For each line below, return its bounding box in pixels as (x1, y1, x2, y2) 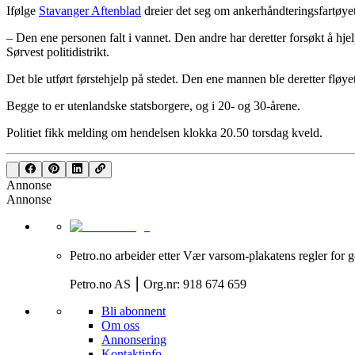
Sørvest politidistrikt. (6, 44, 109, 59)
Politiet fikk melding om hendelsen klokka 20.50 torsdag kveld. (6, 125, 323, 139)
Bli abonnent (101, 304, 166, 319)
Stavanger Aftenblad (39, 3, 141, 17)
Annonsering (101, 333, 166, 347)
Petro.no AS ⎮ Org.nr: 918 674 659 (70, 277, 246, 292)
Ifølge (6, 3, 39, 17)
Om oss (101, 319, 139, 333)
